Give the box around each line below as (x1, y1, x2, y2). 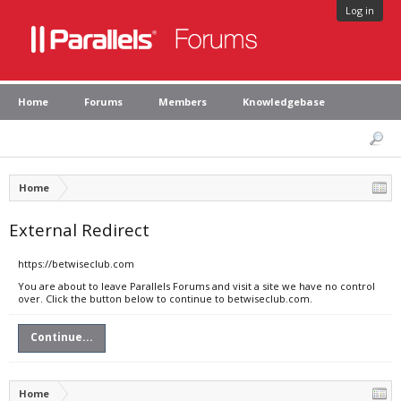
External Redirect (9, 218, 149, 241)
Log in (346, 4, 374, 17)
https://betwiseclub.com (18, 257, 134, 270)
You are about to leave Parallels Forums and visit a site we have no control (18, 279, 375, 293)
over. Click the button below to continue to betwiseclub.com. (18, 292, 312, 305)
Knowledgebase (243, 95, 325, 108)
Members (158, 95, 207, 108)
